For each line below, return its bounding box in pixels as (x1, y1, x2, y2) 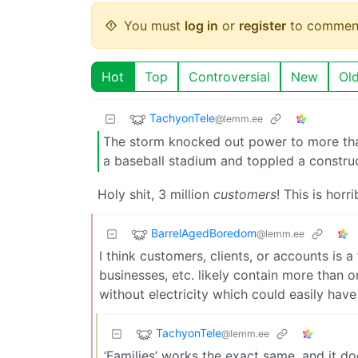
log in (185, 17, 218, 34)
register (239, 17, 286, 34)
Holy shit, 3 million (97, 185, 213, 202)
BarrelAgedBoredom (151, 226, 257, 241)
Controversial (189, 68, 270, 85)
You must (124, 17, 185, 34)
